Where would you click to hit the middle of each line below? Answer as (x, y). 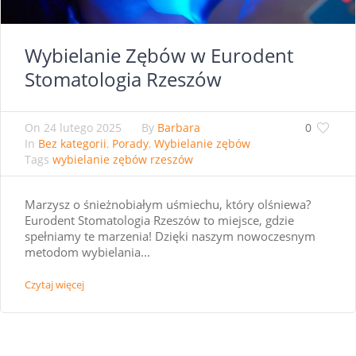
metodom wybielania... (87, 252)
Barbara (179, 128)
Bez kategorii (72, 144)
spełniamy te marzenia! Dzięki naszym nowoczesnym (170, 236)
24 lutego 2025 (83, 128)
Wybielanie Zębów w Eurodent (159, 56)
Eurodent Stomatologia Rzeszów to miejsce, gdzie (159, 221)
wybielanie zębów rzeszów (123, 160)
